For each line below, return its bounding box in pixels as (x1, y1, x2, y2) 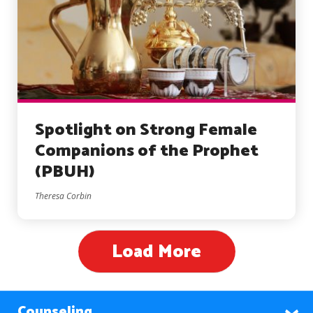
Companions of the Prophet (35, 137, 259, 165)
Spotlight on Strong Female (35, 116, 257, 144)
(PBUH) (35, 158, 95, 186)
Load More (112, 236, 201, 267)
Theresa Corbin (35, 189, 92, 202)
